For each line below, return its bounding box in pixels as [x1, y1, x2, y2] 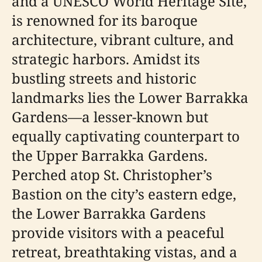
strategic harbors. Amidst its [12, 49, 200, 68]
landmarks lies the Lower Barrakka [12, 88, 249, 107]
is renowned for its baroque [12, 11, 198, 30]
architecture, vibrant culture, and [12, 30, 234, 49]
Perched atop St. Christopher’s [12, 165, 212, 184]
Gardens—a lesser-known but [12, 107, 208, 126]
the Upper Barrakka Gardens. [12, 146, 208, 165]
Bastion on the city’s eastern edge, [12, 184, 236, 204]
